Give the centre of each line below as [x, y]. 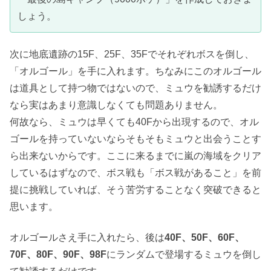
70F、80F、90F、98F [58, 254]
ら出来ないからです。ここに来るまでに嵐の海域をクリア [135, 156]
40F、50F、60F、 [204, 237]
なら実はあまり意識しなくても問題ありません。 [116, 105]
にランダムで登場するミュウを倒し [184, 254]
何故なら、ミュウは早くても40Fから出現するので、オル [134, 122]
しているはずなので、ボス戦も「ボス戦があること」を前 [135, 173]
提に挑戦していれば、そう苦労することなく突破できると [135, 190]
